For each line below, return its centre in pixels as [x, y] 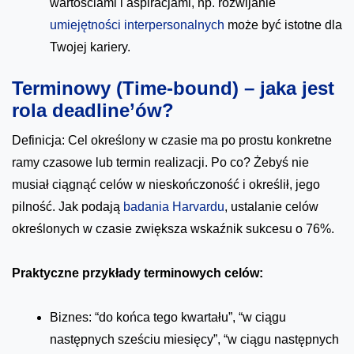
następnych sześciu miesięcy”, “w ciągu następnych [194, 339]
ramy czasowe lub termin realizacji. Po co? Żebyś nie [160, 162]
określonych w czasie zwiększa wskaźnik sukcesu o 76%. [173, 228]
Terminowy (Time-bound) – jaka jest [173, 88]
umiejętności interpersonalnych [137, 24]
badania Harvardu [174, 206]
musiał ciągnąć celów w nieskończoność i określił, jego [166, 184]
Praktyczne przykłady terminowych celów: [137, 273]
